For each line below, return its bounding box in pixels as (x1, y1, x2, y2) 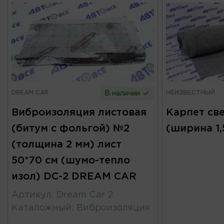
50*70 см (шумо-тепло (11, 155, 130, 165)
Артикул (11, 190, 51, 199)
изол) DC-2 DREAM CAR (11, 171, 136, 181)
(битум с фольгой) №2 (11, 123, 129, 133)
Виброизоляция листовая (11, 107, 146, 117)
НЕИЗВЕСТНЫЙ (165, 89, 215, 95)
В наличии (104, 90, 142, 96)
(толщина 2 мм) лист (11, 139, 121, 149)
